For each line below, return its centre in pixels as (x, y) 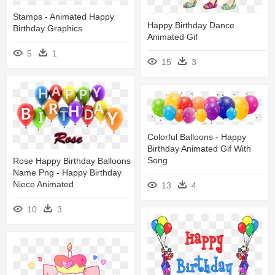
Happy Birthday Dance (191, 25)
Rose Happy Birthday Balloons (72, 161)
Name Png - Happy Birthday (67, 173)
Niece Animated (43, 184)
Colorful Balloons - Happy (197, 137)
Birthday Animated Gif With (199, 149)
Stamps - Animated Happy (64, 17)
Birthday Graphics (48, 29)
